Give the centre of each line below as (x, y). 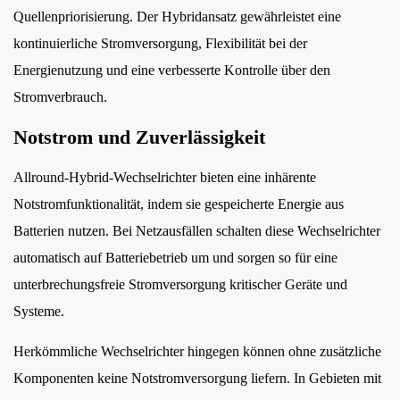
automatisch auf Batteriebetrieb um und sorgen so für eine (175, 258)
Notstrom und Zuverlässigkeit (139, 137)
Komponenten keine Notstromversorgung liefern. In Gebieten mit (197, 378)
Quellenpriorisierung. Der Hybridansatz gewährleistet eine (177, 17)
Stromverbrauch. (60, 97)
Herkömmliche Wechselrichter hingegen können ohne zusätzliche (197, 351)
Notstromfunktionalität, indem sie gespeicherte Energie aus (179, 204)
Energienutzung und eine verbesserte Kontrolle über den (172, 70)
